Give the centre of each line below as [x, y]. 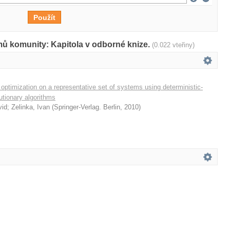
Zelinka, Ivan [31, 107]
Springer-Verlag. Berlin [87, 107]
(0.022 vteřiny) [173, 45]
